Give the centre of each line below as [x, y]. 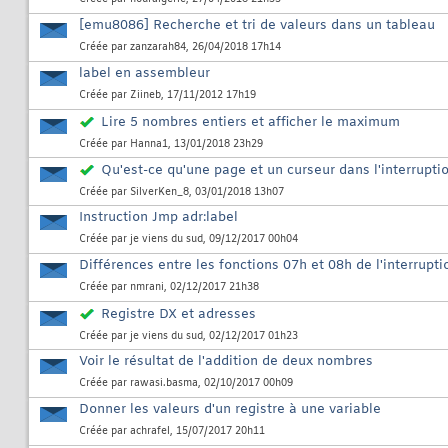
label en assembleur [144, 74]
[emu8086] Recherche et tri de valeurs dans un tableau [257, 26]
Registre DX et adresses [178, 315]
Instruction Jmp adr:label [158, 218]
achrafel [150, 432]
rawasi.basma [164, 384]
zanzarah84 [158, 48]
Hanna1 [149, 145]
